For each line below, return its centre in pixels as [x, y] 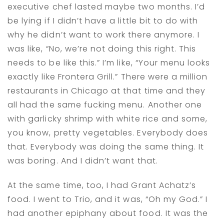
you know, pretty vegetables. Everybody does [108, 133]
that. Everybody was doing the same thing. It [106, 147]
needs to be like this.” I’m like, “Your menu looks [109, 63]
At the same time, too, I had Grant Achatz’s [102, 185]
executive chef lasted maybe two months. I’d [106, 7]
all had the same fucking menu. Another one [105, 105]
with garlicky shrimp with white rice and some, [108, 119]
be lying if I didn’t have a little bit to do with [103, 21]
